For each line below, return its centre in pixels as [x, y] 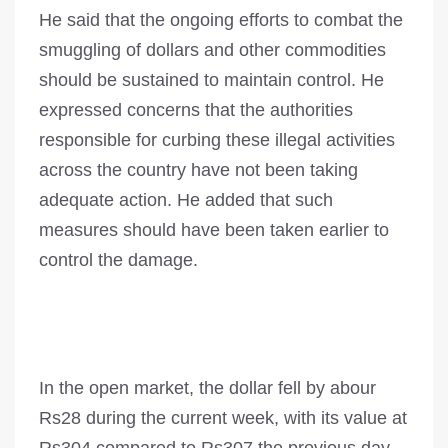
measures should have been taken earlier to [214, 230]
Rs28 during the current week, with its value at [223, 418]
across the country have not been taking [198, 170]
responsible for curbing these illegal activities [217, 140]
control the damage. [118, 260]
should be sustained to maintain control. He [211, 80]
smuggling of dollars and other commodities [212, 50]
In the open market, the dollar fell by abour [207, 388]
